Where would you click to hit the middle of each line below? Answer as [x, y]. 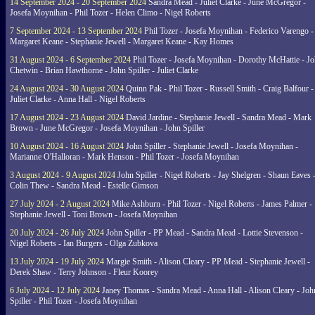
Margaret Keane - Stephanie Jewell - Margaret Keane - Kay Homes [122, 41]
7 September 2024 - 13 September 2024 [76, 31]
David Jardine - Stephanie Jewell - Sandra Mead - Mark [218, 117]
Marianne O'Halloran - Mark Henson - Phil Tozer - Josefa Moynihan [124, 157]
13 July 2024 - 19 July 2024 [57, 262]
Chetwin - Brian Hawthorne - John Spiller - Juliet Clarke [104, 70]
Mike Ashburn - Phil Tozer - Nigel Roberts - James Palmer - [211, 204]
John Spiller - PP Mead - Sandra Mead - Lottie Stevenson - [204, 233]
